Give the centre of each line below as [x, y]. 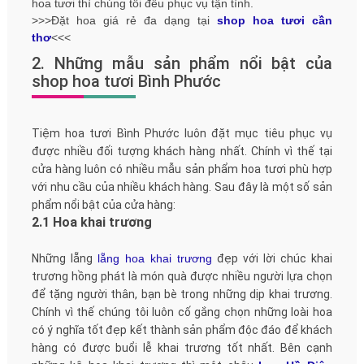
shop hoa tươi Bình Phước [126, 81]
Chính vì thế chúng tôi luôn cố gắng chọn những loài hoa [182, 312]
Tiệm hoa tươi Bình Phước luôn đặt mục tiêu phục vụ [182, 133]
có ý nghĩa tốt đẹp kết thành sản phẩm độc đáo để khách [182, 329]
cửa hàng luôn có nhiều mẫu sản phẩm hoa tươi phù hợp [182, 169]
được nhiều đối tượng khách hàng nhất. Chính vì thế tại [182, 151]
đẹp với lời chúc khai [273, 258]
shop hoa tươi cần [275, 20]
